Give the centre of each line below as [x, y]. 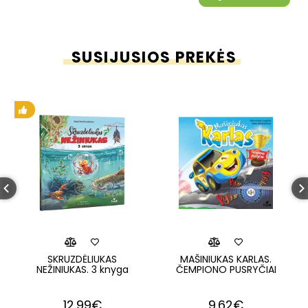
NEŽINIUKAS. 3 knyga [82, 269]
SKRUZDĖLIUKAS [82, 259]
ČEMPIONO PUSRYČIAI [226, 269]
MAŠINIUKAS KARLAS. [226, 259]
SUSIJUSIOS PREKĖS [154, 57]
